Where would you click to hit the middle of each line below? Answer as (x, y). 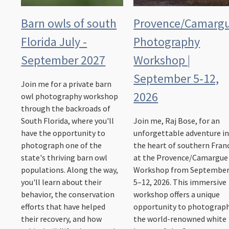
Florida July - (54, 42)
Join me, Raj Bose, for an (177, 121)
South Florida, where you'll (68, 121)
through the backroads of (66, 109)
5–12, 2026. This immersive (180, 182)
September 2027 (63, 60)
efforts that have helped (63, 207)
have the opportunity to (63, 133)
